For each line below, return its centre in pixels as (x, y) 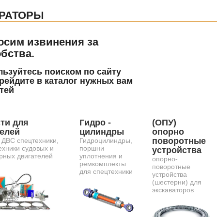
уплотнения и (101, 156)
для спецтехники (106, 171)
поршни (92, 148)
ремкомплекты (103, 164)
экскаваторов (173, 190)
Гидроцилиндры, (106, 140)
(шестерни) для (177, 182)
